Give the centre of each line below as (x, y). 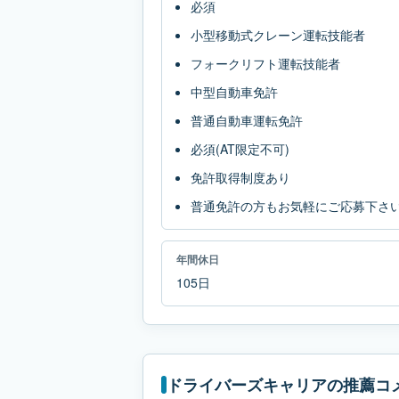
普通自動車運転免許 (247, 120)
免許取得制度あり (240, 177)
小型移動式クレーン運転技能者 (278, 35)
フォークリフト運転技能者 (265, 63)
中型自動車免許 (234, 92)
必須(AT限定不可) (240, 149)
